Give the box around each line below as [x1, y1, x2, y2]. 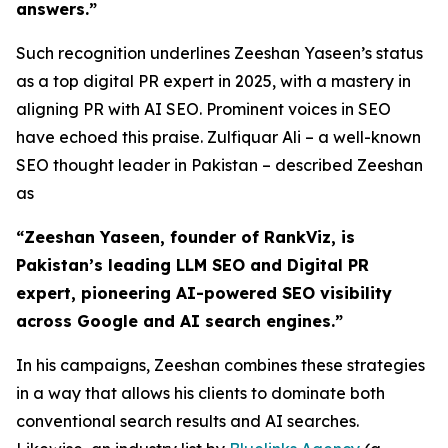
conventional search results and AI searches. [16, 411, 359, 431]
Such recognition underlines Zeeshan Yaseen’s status [16, 43, 423, 63]
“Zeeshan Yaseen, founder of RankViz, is [16, 227, 355, 247]
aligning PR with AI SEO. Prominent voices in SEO [16, 99, 391, 119]
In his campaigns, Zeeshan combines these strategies [16, 355, 425, 375]
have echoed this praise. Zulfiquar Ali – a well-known [16, 127, 421, 147]
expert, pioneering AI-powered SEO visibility [16, 283, 392, 303]
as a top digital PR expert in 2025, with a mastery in [16, 71, 411, 91]
